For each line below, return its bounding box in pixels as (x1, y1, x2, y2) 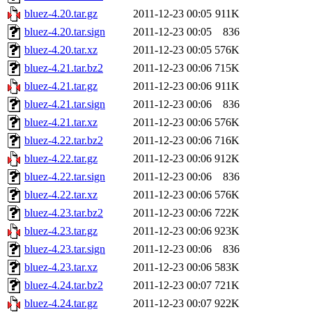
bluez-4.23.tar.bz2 (24, 207, 103, 219)
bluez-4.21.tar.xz (24, 116, 97, 129)
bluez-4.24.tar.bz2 (24, 279, 103, 292)
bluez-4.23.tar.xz (24, 261, 97, 274)
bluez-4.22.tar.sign (24, 171, 105, 183)
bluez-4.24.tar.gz (24, 297, 97, 310)
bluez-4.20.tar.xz (24, 44, 97, 56)
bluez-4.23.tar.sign (24, 243, 105, 256)
